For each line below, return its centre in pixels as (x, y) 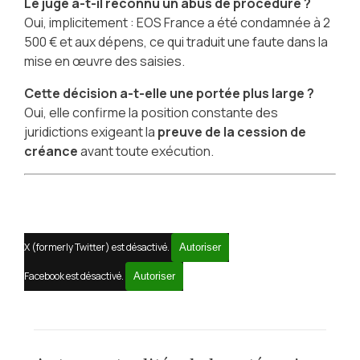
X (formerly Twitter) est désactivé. (97, 247)
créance (51, 151)
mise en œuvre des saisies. (104, 61)
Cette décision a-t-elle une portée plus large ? (169, 94)
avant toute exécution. (145, 151)
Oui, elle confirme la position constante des (151, 113)
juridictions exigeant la (90, 132)
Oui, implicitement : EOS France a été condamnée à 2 (177, 23)
